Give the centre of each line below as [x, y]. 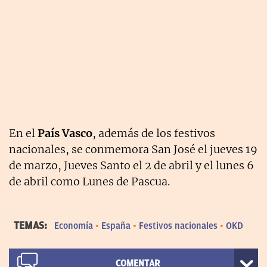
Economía [74, 226]
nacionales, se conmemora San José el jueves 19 [133, 149]
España [116, 226]
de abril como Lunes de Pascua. [89, 181]
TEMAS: [32, 225]
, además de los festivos [154, 133]
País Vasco [65, 133]
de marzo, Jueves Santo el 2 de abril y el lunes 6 [131, 165]
